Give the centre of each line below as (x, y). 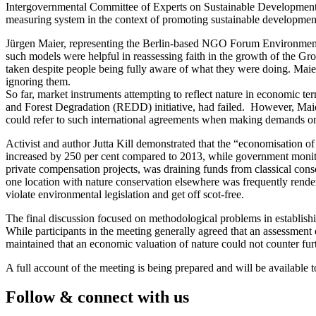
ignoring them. (38, 81)
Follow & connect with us (97, 297)
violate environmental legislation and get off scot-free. (125, 194)
